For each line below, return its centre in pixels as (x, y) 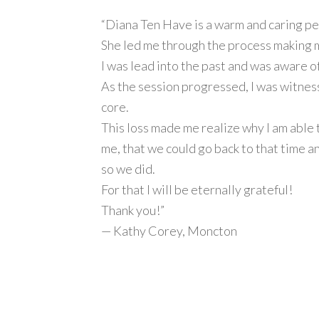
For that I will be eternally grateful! (197, 189)
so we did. (128, 169)
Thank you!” (133, 210)
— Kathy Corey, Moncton (169, 231)
